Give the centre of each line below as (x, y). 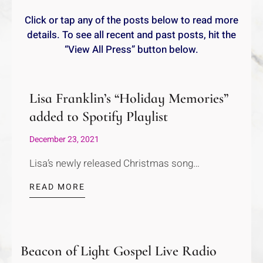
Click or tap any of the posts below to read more (131, 21)
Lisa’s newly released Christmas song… (114, 164)
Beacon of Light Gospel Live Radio (119, 251)
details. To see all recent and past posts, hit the (131, 35)
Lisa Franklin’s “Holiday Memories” (129, 99)
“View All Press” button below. (131, 50)
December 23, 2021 (64, 140)
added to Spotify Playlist (99, 117)
